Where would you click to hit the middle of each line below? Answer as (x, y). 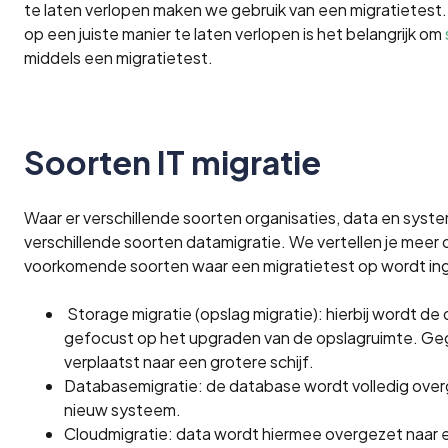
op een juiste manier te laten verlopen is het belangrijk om (234, 34)
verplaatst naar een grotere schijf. (189, 362)
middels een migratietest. (118, 58)
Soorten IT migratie (172, 162)
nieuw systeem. (122, 410)
